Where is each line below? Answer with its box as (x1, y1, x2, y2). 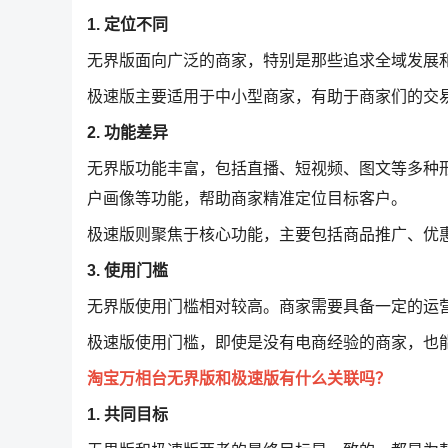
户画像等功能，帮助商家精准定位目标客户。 (87, 190, 407, 207)
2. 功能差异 (87, 124, 168, 141)
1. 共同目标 (87, 406, 168, 423)
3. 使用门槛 (87, 262, 168, 279)
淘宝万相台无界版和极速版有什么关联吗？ (87, 370, 391, 387)
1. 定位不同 (87, 16, 168, 33)
